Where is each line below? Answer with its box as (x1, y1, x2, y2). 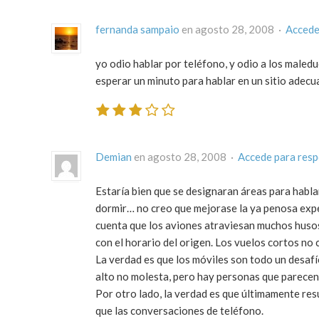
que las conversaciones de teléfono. (95, 304, 263, 318)
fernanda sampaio (95, 22, 179, 36)
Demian (95, 150, 132, 164)
